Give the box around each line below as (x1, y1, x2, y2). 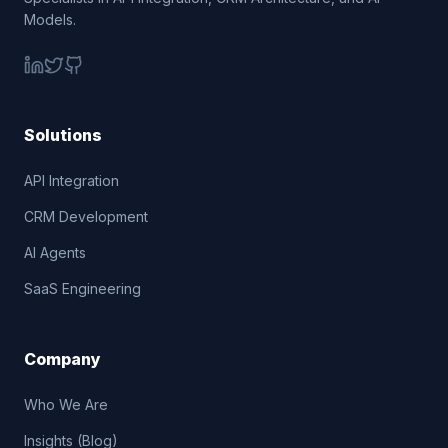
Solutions (24, 125, 102, 145)
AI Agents (24, 244, 86, 261)
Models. (24, 11, 76, 28)
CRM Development (24, 208, 148, 225)
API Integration (24, 172, 119, 189)
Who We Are (24, 396, 108, 413)
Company (24, 349, 101, 369)
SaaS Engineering (24, 280, 141, 297)
